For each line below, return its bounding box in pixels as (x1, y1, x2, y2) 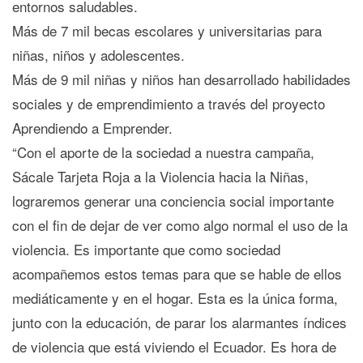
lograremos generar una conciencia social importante (12, 190, 334, 211)
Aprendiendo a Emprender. (12, 117, 173, 139)
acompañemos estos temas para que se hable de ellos (12, 263, 342, 284)
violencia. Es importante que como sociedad (12, 239, 280, 260)
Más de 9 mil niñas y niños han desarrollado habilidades (12, 69, 351, 90)
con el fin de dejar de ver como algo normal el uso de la (12, 215, 348, 236)
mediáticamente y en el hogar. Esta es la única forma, (12, 288, 338, 309)
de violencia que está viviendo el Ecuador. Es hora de (12, 336, 336, 357)
